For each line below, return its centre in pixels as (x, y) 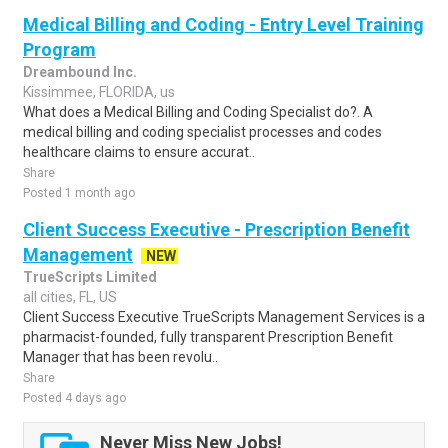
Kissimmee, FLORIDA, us (99, 92)
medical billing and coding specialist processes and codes (202, 132)
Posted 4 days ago (74, 398)
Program (59, 49)
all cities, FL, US (70, 297)
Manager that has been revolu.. (120, 357)
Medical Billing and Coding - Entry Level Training (223, 24)
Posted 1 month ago (79, 193)
